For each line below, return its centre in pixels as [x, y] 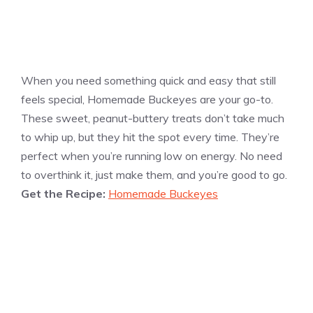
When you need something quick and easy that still [148, 81]
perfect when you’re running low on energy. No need [152, 156]
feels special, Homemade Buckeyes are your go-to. [147, 100]
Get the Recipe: [65, 194]
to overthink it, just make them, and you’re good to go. [154, 175]
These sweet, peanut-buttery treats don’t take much [153, 118]
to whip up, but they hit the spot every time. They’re [150, 137]
